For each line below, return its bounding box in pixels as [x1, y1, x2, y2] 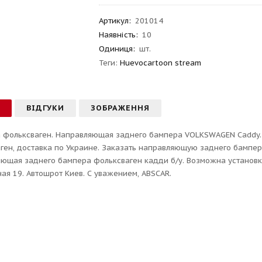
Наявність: [99, 30, 139, 40]
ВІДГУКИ [26, 103, 65, 113]
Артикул [99, 16, 129, 26]
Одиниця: [99, 44, 136, 54]
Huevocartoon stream [120, 58, 202, 68]
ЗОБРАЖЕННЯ [91, 103, 150, 113]
